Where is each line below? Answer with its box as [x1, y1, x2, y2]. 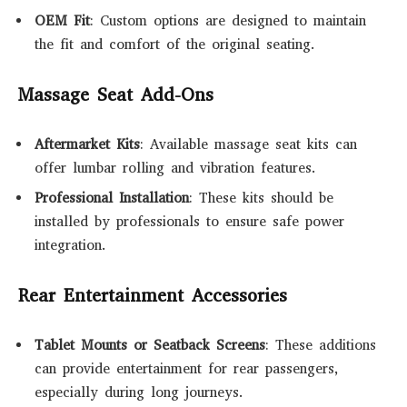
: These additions [265, 336, 376, 355]
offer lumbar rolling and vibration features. [35, 159, 316, 178]
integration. [35, 236, 106, 255]
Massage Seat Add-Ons [18, 82, 213, 107]
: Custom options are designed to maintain [90, 11, 366, 30]
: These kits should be [189, 189, 333, 208]
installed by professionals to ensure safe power [35, 213, 344, 232]
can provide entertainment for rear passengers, [35, 360, 339, 379]
